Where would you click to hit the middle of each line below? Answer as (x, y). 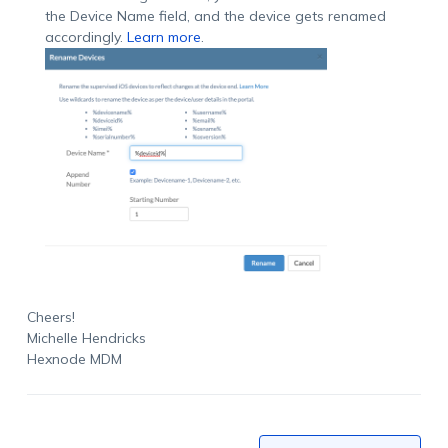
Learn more (163, 37)
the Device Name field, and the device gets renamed (215, 16)
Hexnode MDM (74, 358)
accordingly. (85, 37)
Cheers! (50, 316)
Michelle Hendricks (86, 337)
